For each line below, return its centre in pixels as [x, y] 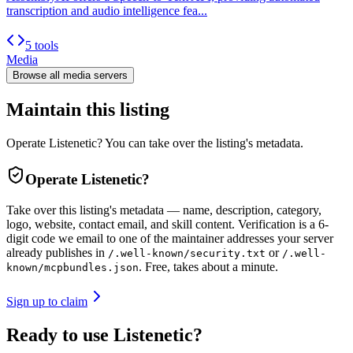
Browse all [38, 76]
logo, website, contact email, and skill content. [121, 224]
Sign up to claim [47, 301]
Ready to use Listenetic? [104, 334]
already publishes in [56, 252]
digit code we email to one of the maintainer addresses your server [170, 238]
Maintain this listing [88, 110]
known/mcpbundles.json [72, 267]
